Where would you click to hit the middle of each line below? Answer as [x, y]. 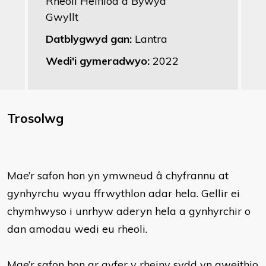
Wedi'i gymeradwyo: [99, 61]
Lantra [151, 39]
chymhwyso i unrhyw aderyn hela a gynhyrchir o [129, 211]
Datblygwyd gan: [90, 39]
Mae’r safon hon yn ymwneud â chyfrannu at [118, 175]
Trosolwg [35, 118]
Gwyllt [62, 17]
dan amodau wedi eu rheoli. [77, 229]
